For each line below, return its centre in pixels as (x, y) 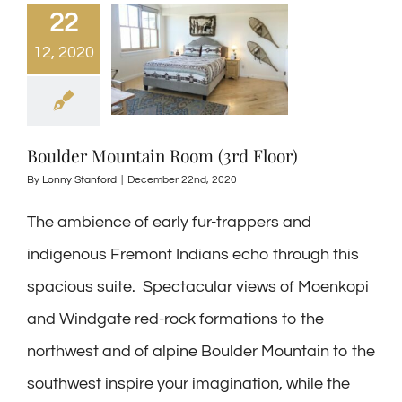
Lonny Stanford (79, 180)
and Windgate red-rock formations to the (175, 319)
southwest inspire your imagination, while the (188, 384)
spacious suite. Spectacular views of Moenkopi (198, 287)
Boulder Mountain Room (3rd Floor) (162, 155)
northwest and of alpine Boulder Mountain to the (201, 351)
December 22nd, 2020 (182, 180)
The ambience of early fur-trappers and (169, 222)
